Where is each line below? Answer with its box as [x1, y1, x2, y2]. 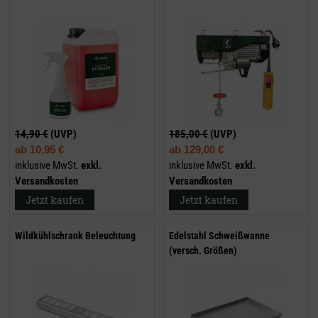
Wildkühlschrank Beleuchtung [15, 230, 136, 242]
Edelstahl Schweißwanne [169, 230, 270, 242]
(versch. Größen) [169, 245, 237, 257]
